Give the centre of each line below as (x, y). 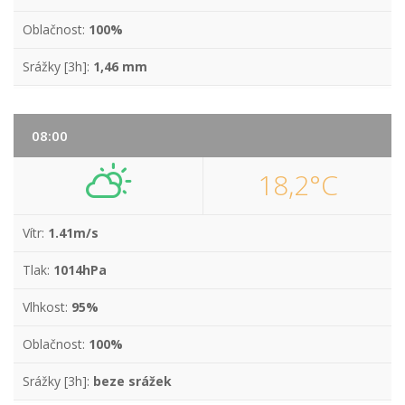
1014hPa (80, 270)
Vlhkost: (47, 307)
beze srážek (132, 381)
